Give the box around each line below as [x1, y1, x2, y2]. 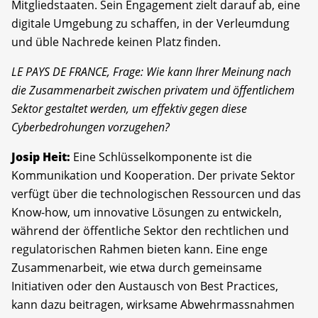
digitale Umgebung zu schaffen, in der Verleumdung [11, 15, 290, 31]
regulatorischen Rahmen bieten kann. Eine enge [11, 241, 268, 257]
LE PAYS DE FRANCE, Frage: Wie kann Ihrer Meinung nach [11, 63, 291, 79]
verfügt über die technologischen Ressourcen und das [11, 185, 301, 202]
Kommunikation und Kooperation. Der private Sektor [11, 167, 295, 183]
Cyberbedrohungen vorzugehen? [11, 119, 170, 135]
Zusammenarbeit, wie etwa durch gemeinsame [11, 259, 262, 275]
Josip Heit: [11, 148, 70, 165]
